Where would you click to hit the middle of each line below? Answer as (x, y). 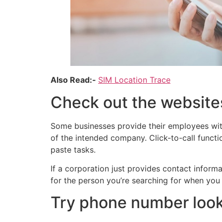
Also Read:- (74, 80)
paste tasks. (73, 149)
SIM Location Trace (134, 80)
